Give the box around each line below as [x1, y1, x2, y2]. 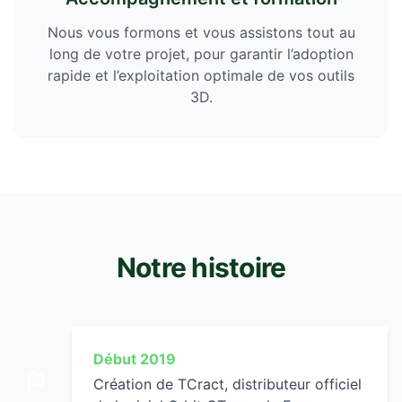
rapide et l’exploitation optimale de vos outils [48, 66, 354, 84]
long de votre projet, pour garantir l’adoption [48, 45, 354, 63]
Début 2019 [93, 350, 176, 368]
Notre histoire [116, 251, 286, 284]
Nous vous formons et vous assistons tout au [47, 23, 355, 41]
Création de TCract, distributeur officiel [93, 375, 362, 393]
